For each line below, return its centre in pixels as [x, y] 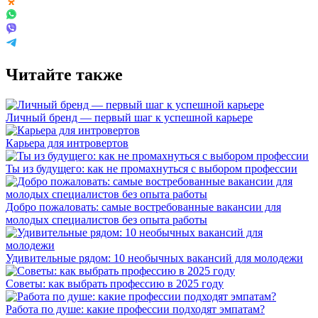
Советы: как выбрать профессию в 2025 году [115, 283]
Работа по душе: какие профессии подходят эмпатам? [135, 309]
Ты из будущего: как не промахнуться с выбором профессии [152, 168]
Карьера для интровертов [67, 143]
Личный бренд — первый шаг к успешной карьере [129, 117]
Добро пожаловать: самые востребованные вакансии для [143, 207]
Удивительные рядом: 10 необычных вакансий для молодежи [154, 258]
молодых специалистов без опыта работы [106, 219]
